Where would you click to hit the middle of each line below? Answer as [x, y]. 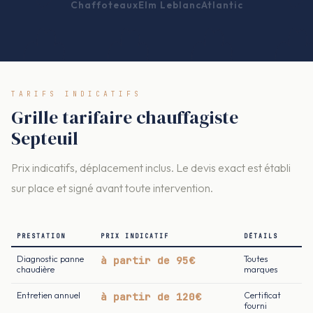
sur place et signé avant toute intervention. [112, 188]
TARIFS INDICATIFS [77, 94]
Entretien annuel [49, 296]
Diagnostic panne [50, 259]
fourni [255, 306]
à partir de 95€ [148, 261]
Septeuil [45, 139]
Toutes [256, 259]
